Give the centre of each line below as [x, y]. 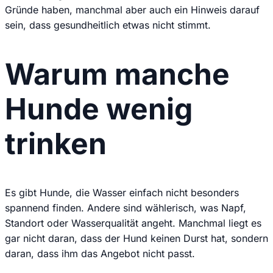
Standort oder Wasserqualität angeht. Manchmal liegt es [133, 223]
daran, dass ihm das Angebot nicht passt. [100, 254]
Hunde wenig [99, 109]
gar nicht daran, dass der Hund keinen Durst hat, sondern [136, 239]
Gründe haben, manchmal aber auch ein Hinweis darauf [132, 9]
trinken [56, 144]
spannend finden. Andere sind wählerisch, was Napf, [126, 208]
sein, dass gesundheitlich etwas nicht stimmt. [108, 25]
